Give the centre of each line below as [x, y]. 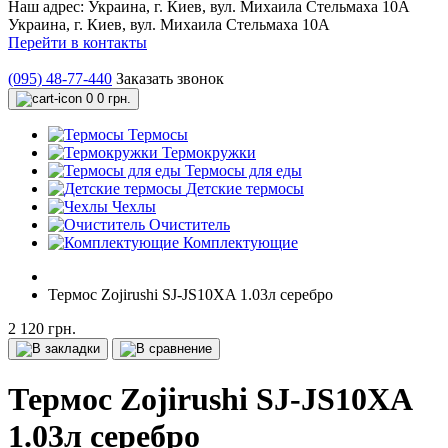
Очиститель [189, 224]
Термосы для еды [243, 170]
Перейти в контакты [77, 42]
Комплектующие [240, 242]
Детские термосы [245, 188]
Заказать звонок [170, 78]
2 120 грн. [42, 328]
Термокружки [209, 152]
